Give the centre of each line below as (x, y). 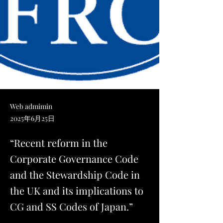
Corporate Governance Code (74, 159)
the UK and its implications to (77, 190)
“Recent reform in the (59, 143)
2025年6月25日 (32, 118)
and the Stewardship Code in (75, 174)
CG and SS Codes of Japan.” (71, 206)
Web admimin (31, 106)
